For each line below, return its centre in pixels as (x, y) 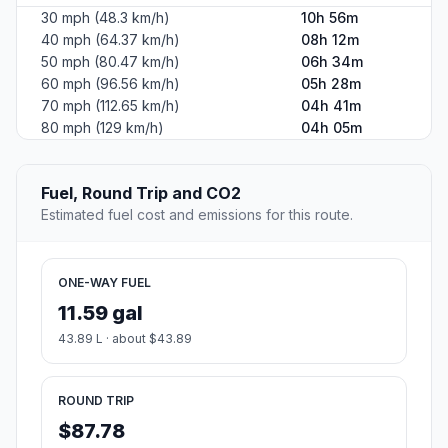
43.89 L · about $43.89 (125, 338)
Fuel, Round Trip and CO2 (141, 192)
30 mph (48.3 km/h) (105, 17)
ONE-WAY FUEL (104, 282)
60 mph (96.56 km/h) (110, 83)
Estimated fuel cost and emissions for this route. (197, 214)
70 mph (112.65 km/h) (110, 105)
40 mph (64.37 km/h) (110, 39)
